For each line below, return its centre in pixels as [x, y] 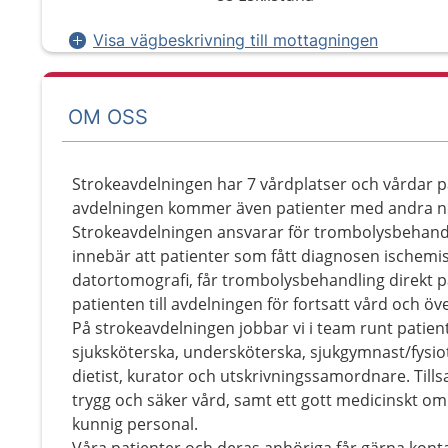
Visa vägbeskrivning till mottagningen [235, 40]
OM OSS [108, 116]
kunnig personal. [135, 424]
